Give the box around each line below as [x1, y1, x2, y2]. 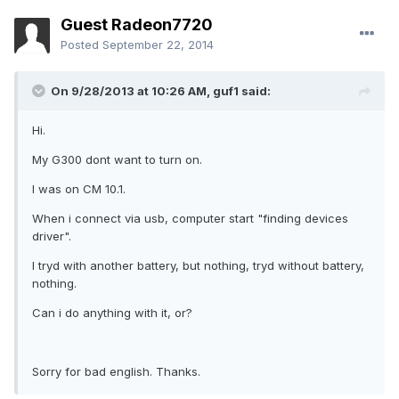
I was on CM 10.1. [32, 182, 126, 197]
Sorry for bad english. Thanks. [32, 364, 200, 379]
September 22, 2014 [102, 37, 214, 53]
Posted [61, 37, 102, 53]
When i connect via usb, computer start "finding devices [32, 211, 348, 226]
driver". [32, 229, 71, 244]
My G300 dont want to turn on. [32, 152, 206, 167]
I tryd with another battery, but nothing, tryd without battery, [32, 258, 364, 273]
